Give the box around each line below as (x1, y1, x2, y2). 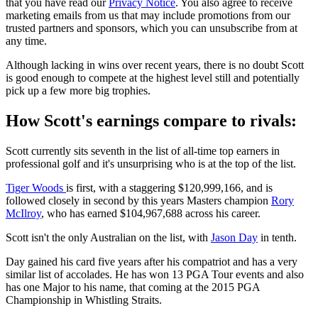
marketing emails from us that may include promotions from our (6, 9, 290, 22)
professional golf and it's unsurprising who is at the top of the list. (6, 158, 296, 170)
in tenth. (258, 231, 297, 244)
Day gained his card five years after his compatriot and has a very (6, 256, 297, 268)
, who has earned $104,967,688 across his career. (41, 207, 261, 220)
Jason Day (211, 231, 258, 244)
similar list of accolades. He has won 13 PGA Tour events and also (6, 268, 304, 281)
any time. (6, 35, 47, 48)
